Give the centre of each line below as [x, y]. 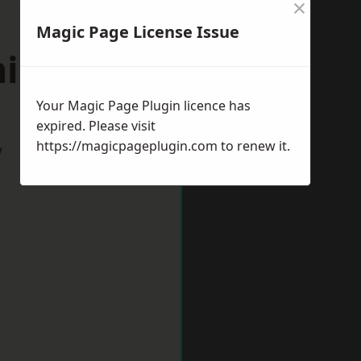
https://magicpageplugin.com [127, 146]
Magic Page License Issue [138, 32]
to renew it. [254, 146]
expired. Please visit [96, 126]
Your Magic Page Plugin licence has [143, 106]
